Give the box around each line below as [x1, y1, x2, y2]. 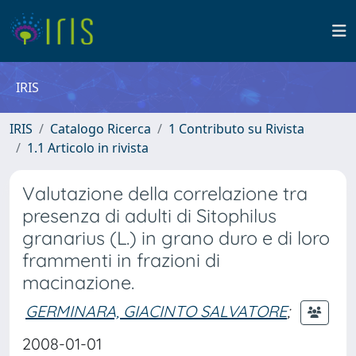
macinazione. [22, 271, 134, 294]
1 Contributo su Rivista [168, 120, 304, 137]
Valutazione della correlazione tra [22, 182, 308, 205]
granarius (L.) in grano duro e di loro [22, 226, 330, 250]
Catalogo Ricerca [50, 120, 151, 137]
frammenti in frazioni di [22, 249, 220, 272]
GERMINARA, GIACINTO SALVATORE [25, 300, 287, 321]
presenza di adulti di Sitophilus [22, 204, 277, 227]
